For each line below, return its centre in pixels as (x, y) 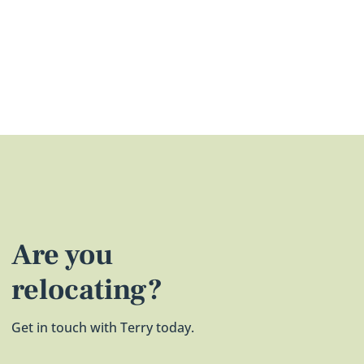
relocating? (87, 290)
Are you (62, 256)
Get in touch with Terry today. (102, 328)
